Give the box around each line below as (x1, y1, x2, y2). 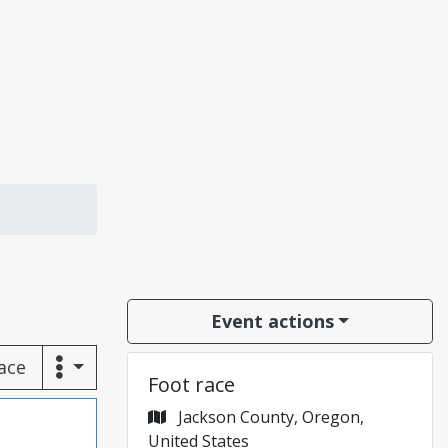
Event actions (210, 309, 334, 333)
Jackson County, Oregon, (174, 406, 364, 428)
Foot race (148, 371, 235, 398)
